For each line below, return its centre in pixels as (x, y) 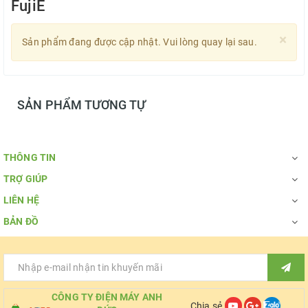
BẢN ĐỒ (21, 221)
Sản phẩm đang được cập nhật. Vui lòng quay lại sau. (140, 42)
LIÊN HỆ (21, 200)
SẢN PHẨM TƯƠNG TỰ (82, 105)
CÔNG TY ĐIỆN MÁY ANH (107, 297)
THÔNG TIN (30, 157)
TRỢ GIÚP (26, 179)
